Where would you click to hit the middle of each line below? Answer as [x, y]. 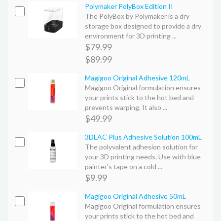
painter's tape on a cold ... [124, 166]
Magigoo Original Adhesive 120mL [137, 77]
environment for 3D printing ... [131, 36]
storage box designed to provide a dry [143, 26]
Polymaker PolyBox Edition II [129, 6]
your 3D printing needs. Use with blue [143, 156]
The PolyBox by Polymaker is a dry [137, 16]
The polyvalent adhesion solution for [141, 147]
